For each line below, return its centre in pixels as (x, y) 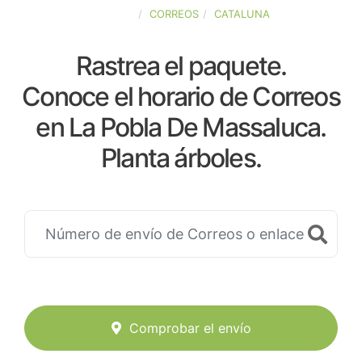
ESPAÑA (113, 14)
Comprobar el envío (190, 328)
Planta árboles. (181, 158)
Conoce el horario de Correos (181, 97)
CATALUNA (242, 14)
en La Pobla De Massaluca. (181, 127)
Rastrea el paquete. (181, 66)
